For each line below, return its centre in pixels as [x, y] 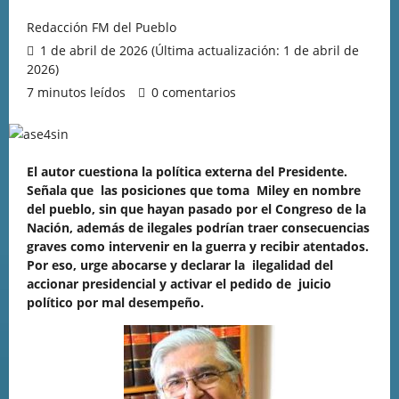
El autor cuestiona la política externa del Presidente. [187, 171]
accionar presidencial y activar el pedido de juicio [181, 284]
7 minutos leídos [76, 92]
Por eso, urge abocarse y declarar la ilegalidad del [180, 265]
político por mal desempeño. [115, 302]
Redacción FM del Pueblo [102, 27]
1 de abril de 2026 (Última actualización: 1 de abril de [198, 50]
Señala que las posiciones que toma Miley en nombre [194, 190]
